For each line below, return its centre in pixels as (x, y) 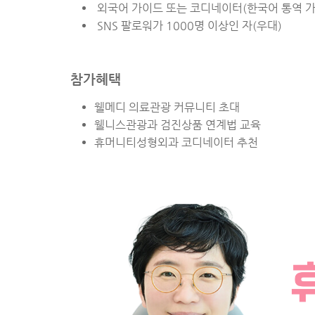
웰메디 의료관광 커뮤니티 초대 (167, 108)
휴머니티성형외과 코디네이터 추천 (176, 143)
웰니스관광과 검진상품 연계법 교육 (178, 125)
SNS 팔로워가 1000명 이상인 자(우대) (188, 26)
